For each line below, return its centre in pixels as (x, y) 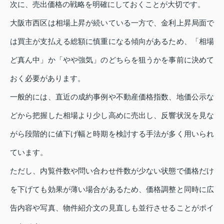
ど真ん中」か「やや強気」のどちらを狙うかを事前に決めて (112, 60)
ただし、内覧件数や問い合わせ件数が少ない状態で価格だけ (112, 171)
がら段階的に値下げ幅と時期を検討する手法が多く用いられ (112, 134)
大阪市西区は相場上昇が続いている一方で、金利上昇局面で (112, 23)
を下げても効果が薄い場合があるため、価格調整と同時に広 (112, 189)
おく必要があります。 (47, 78)
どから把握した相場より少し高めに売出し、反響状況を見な (112, 115)
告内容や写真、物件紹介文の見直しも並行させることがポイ (112, 208)
